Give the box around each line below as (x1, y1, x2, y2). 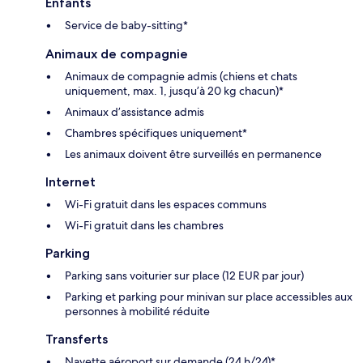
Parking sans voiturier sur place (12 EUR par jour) (65, 267, 304, 283)
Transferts (45, 331, 108, 347)
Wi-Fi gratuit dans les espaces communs (65, 196, 267, 211)
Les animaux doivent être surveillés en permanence (65, 146, 322, 161)
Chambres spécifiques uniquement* (65, 125, 247, 140)
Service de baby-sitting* (65, 17, 188, 32)
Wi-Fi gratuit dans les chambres (65, 217, 224, 233)
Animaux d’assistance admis (65, 104, 204, 119)
